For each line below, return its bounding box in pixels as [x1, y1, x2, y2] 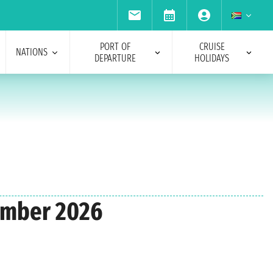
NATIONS [15, 46, 48, 58]
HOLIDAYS [194, 52, 230, 64]
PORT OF [99, 40, 130, 52]
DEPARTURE [94, 52, 136, 64]
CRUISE [199, 40, 225, 52]
